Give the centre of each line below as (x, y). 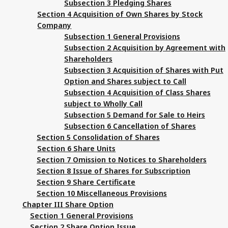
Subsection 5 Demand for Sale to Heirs (134, 115)
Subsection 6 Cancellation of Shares (130, 126)
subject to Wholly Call (103, 103)
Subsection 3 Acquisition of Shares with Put (144, 70)
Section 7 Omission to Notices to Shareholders (122, 159)
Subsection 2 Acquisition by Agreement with (145, 47)
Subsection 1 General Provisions (122, 36)
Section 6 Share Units (77, 148)
